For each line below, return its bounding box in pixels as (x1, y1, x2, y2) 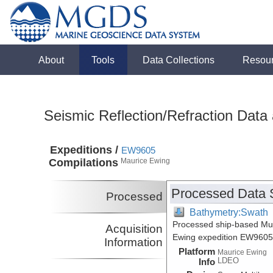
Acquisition (105, 222, 163, 235)
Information (104, 235, 163, 249)
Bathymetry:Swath (190, 206, 269, 218)
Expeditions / (50, 144, 119, 157)
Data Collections (143, 54, 215, 65)
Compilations (49, 157, 119, 169)
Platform (179, 246, 216, 257)
